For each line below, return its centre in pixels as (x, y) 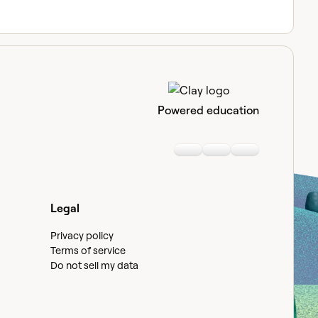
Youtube (229, 157)
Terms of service (88, 250)
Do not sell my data (94, 265)
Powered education (209, 110)
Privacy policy (82, 235)
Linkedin (201, 157)
